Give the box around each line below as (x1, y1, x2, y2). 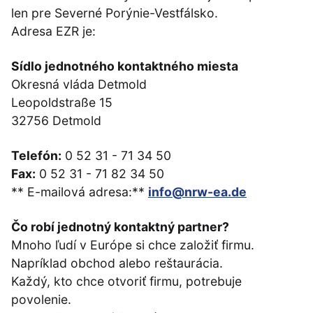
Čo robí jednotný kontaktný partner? (11, 219, 229, 235)
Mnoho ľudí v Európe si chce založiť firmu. (11, 238, 254, 253)
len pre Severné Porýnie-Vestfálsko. (11, 6, 218, 21)
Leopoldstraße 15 (11, 95, 112, 110)
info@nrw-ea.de (148, 184, 247, 200)
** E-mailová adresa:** (11, 184, 148, 200)
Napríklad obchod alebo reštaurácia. (11, 256, 223, 271)
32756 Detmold (11, 113, 101, 129)
